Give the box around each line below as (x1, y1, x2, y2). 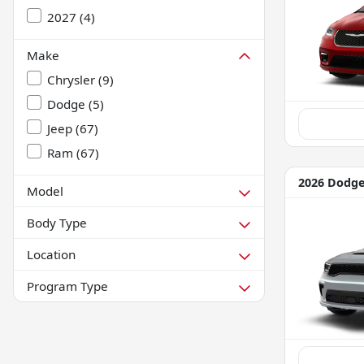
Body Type (27, 214, 87, 231)
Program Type (27, 277, 108, 294)
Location (27, 245, 76, 262)
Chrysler (47, 71, 95, 88)
